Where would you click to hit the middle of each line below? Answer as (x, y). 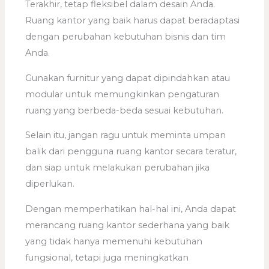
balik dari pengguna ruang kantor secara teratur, (131, 152)
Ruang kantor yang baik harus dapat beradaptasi (133, 21)
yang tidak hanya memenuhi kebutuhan (114, 241)
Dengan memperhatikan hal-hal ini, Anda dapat (131, 209)
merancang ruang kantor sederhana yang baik (128, 225)
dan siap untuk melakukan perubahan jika (118, 168)
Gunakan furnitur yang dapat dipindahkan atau (128, 78)
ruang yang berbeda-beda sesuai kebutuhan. (125, 110)
